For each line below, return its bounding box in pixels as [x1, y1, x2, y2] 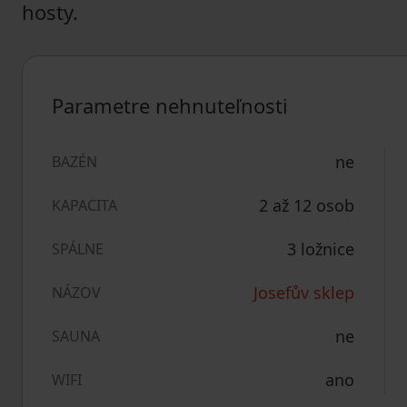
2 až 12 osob [259, 194, 354, 216]
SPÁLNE [52, 239, 104, 259]
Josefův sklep [253, 282, 354, 303]
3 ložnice [287, 238, 354, 260]
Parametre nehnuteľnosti [52, 92, 288, 119]
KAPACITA [52, 195, 117, 215]
